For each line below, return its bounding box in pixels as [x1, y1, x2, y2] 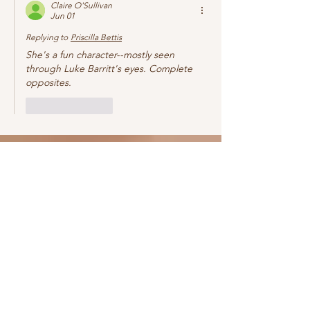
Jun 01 [51, 10, 75, 21]
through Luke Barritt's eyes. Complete [26, 62, 195, 75]
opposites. [26, 76, 74, 89]
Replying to [26, 32, 68, 43]
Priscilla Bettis [71, 32, 122, 43]
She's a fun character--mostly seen [26, 48, 177, 62]
